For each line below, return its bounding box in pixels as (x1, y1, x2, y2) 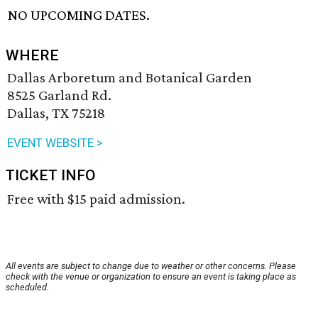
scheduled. (6, 282, 49, 293)
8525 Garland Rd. (7, 87, 111, 104)
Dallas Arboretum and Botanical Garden (7, 69, 252, 87)
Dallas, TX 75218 (7, 104, 105, 122)
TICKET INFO (6, 167, 96, 185)
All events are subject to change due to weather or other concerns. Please (6, 261, 296, 272)
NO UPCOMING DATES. (8, 6, 150, 24)
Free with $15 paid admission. (7, 190, 185, 208)
